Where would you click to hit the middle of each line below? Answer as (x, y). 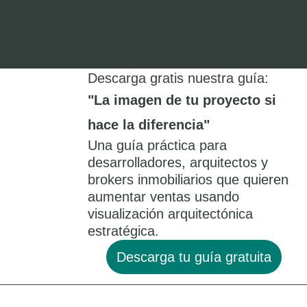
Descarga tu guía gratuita (194, 257)
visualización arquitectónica (170, 214)
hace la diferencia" (149, 125)
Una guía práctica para (157, 145)
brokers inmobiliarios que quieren (188, 180)
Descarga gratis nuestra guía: (178, 78)
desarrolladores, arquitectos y (178, 162)
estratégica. (123, 231)
